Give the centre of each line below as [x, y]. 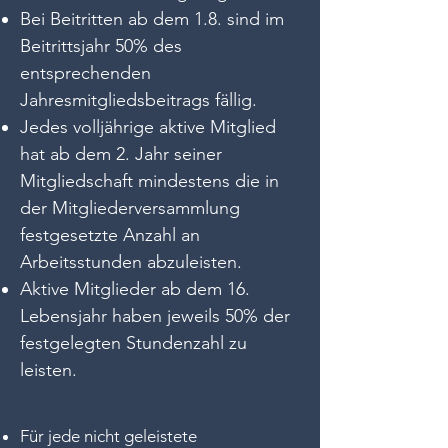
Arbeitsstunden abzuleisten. [131, 262]
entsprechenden [85, 73]
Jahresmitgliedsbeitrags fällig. [138, 100]
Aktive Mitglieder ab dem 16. [135, 289]
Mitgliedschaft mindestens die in [149, 181]
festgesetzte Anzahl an [110, 235]
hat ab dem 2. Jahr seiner [121, 154]
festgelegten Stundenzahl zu [133, 343]
